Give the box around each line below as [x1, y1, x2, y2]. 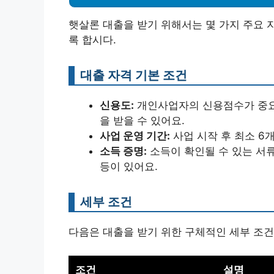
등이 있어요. [100, 160, 158, 172]
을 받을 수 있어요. [100, 114, 185, 127]
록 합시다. [68, 34, 116, 46]
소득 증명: [100, 145, 147, 157]
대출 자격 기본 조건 [80, 67, 187, 83]
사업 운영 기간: [100, 130, 170, 142]
